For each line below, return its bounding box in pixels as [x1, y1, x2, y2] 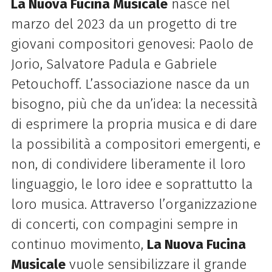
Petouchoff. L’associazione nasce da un [10, 75, 250, 92]
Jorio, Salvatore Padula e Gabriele [10, 55, 217, 72]
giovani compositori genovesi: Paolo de [10, 35, 253, 52]
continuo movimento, [10, 236, 147, 253]
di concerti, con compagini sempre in [10, 216, 238, 233]
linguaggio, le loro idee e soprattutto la [10, 175, 253, 192]
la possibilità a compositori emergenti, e [10, 135, 260, 152]
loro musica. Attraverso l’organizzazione [10, 195, 257, 212]
